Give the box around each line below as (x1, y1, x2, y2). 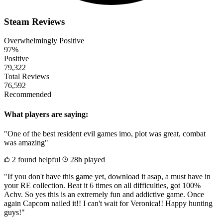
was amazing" (4, 138, 48, 147)
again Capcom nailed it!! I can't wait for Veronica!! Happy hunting (4, 199, 213, 208)
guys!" (4, 208, 25, 217)
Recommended (4, 90, 51, 99)
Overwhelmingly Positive (4, 36, 84, 45)
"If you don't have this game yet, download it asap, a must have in (4, 172, 211, 181)
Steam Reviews (4, 16, 65, 27)
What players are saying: (4, 110, 88, 118)
